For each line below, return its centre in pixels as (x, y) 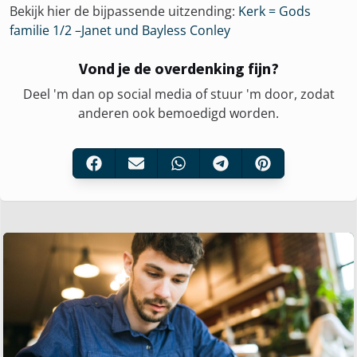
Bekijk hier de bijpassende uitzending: (124, 11)
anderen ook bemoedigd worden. (178, 113)
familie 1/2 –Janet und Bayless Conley (120, 30)
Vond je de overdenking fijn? (178, 68)
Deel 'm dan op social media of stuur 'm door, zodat (178, 94)
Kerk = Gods (275, 11)
